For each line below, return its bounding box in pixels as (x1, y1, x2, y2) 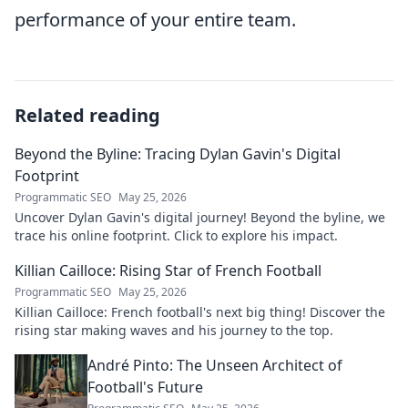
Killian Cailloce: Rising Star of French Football (15, 260, 321, 280)
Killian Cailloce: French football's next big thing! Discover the (15, 303, 385, 321)
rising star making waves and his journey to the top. (15, 321, 333, 339)
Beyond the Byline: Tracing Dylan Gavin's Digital (15, 144, 341, 164)
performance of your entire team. (15, 7, 296, 32)
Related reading (15, 103, 160, 127)
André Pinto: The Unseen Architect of (87, 355, 342, 375)
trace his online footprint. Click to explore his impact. (15, 227, 338, 244)
